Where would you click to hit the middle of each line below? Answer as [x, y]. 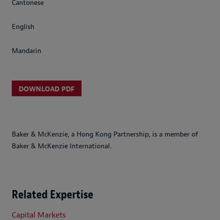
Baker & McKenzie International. [62, 146]
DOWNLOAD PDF [47, 89]
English [23, 27]
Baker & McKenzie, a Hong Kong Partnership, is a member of [105, 135]
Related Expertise [53, 195]
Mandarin [27, 51]
